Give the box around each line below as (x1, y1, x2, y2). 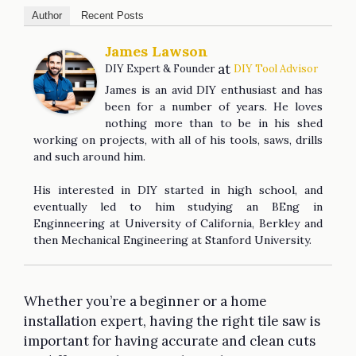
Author (32, 9, 62, 21)
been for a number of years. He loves (105, 99, 323, 114)
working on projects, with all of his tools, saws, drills (33, 132, 323, 147)
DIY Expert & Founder (105, 61, 215, 75)
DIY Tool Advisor (234, 61, 318, 75)
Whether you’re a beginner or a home (24, 292, 267, 310)
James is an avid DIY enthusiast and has (105, 82, 323, 97)
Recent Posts (81, 9, 144, 21)
